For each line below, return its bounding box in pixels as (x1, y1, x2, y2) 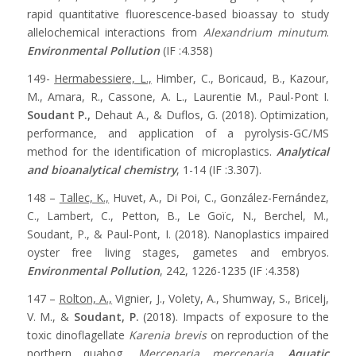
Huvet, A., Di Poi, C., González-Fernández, (109, 189, 330, 205)
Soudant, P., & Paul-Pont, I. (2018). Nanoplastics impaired (26, 226, 330, 242)
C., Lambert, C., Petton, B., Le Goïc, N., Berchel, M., (26, 207, 330, 223)
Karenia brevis (128, 327, 207, 342)
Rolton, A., (58, 290, 113, 306)
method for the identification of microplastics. (26, 143, 277, 159)
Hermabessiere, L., (54, 70, 152, 86)
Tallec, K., (59, 189, 110, 205)
